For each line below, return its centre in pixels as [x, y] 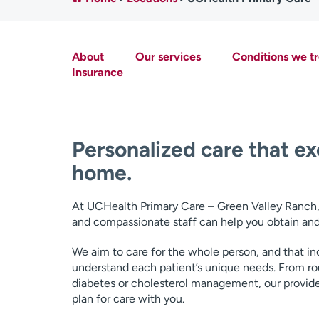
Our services [168, 57]
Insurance [97, 72]
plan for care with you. [128, 299]
